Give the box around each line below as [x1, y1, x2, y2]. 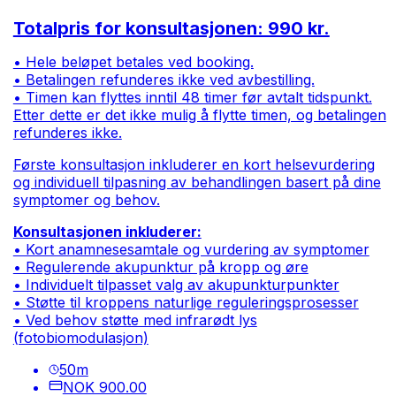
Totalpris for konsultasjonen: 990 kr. [12, 18, 330, 40]
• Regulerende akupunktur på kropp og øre [12, 258, 308, 277]
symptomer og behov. [12, 191, 160, 209]
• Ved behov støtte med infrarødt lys [12, 311, 257, 330]
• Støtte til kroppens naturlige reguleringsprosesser [12, 293, 359, 312]
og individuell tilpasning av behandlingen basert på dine [12, 173, 381, 192]
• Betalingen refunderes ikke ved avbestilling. [12, 71, 315, 89]
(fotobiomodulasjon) [12, 329, 148, 347]
